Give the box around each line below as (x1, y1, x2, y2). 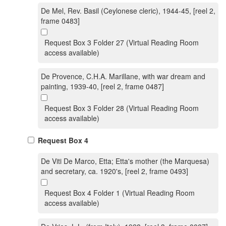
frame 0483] (41, 16, 80, 26)
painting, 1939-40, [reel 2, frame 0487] (41, 81, 164, 91)
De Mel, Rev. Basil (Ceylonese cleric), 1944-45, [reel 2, (41, 6, 215, 16)
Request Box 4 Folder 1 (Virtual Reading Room (44, 188, 195, 198)
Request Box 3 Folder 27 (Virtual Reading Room (44, 37, 199, 47)
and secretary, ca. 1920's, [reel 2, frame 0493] (41, 166, 188, 176)
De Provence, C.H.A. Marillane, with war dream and (41, 71, 205, 81)
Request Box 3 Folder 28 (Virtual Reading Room (44, 103, 199, 113)
